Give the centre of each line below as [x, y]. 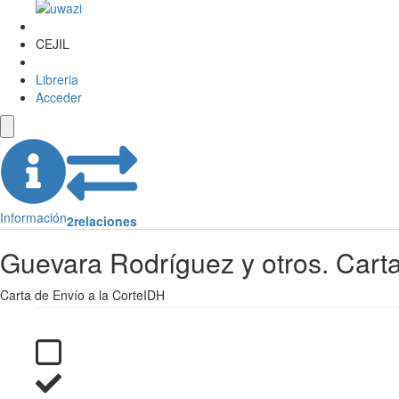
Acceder [59, 98]
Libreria [57, 80]
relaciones [106, 221]
